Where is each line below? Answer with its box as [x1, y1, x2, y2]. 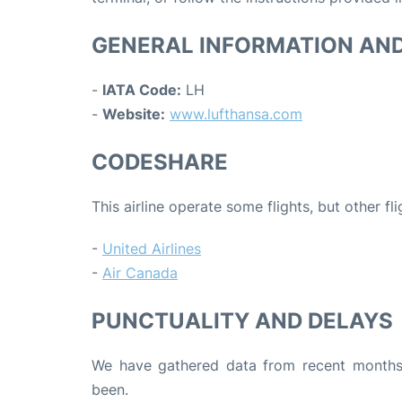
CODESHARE [92, 149, 228, 176]
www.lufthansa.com [170, 105, 302, 124]
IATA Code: [102, 81, 181, 100]
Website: [102, 105, 165, 124]
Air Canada [102, 264, 178, 283]
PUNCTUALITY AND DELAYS [92, 308, 393, 335]
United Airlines [102, 240, 201, 258]
